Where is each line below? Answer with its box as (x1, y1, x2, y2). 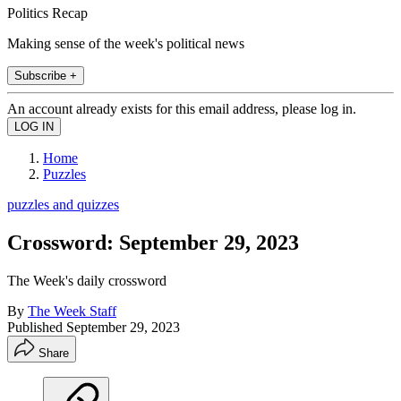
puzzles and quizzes (7, 196, 119, 212)
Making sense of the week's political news (7, 35, 244, 51)
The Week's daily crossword (7, 272, 166, 288)
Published (7, 319, 66, 335)
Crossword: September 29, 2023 (7, 230, 299, 254)
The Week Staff (28, 303, 116, 319)
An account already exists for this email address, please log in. (7, 100, 356, 116)
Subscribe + (14, 68, 77, 82)
